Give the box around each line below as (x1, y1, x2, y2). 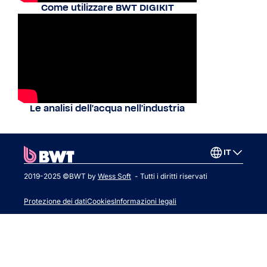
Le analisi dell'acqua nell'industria (30, 103, 185, 114)
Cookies (87, 197, 114, 206)
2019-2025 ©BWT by (24, 172, 96, 181)
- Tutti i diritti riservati (133, 172, 207, 181)
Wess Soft (98, 172, 131, 181)
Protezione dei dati (24, 197, 87, 206)
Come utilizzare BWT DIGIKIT (41, 2, 174, 13)
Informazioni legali (114, 197, 176, 206)
